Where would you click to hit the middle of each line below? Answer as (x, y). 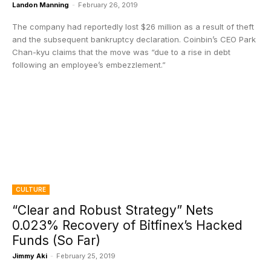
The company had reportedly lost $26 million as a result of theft (133, 27)
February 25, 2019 (86, 256)
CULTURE (31, 189)
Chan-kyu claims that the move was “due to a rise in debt (121, 52)
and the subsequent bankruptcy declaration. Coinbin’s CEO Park (134, 39)
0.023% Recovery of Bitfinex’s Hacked (127, 225)
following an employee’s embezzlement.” (89, 65)
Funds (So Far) (56, 240)
